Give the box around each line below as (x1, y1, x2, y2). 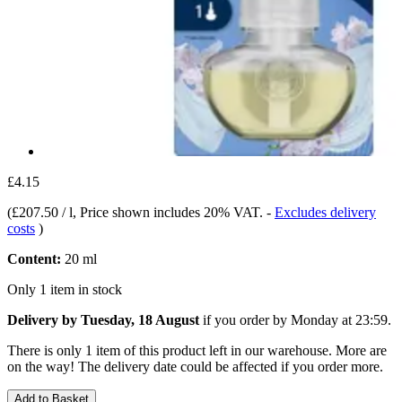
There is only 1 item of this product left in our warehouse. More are (7, 342, 387, 358)
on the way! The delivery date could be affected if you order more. (7, 358, 383, 374)
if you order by (199, 311, 291, 328)
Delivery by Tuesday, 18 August (7, 311, 199, 328)
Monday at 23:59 (291, 311, 388, 328)
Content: (7, 250, 61, 267)
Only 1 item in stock (7, 281, 122, 297)
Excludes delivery (275, 204, 376, 220)
